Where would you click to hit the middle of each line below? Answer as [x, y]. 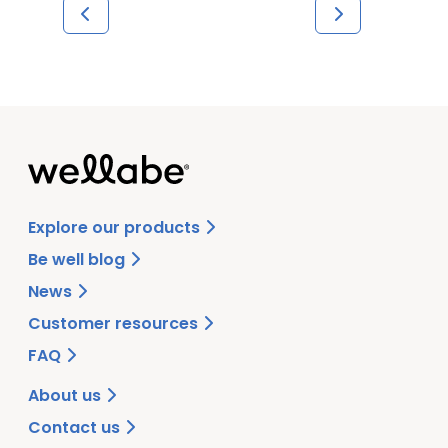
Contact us [76, 427]
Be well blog [78, 259]
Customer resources [115, 323]
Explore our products [116, 227]
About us [66, 395]
